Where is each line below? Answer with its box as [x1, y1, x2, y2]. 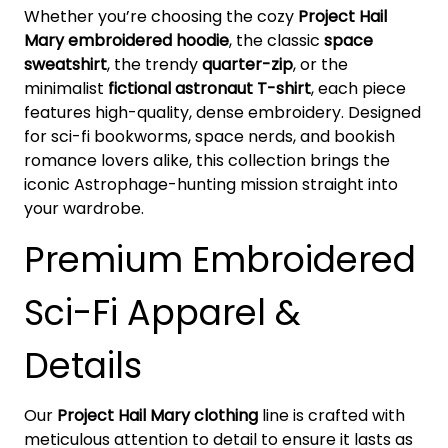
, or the [293, 52, 348, 76]
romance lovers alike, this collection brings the [24, 148, 390, 172]
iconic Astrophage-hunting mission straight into [24, 172, 398, 196]
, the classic [229, 28, 324, 52]
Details [24, 340, 142, 390]
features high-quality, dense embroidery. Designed [24, 100, 421, 124]
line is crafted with [258, 403, 405, 427]
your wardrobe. [24, 196, 144, 220]
